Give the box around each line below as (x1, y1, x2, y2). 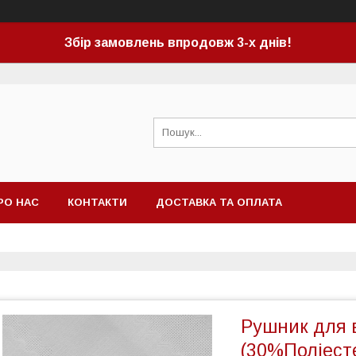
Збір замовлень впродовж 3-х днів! (64, 36, 292, 49)
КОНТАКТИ (68, 196, 127, 208)
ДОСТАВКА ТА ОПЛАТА (156, 196, 282, 208)
